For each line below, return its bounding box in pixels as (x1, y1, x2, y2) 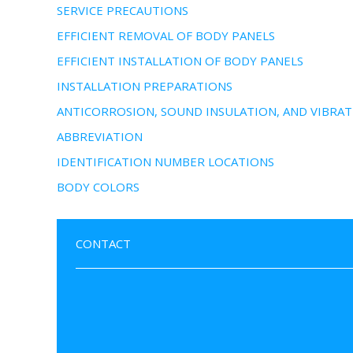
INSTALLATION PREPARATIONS (57, 78, 232, 94)
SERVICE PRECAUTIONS (57, 2, 188, 18)
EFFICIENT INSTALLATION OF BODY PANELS (57, 53, 303, 69)
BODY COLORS (57, 179, 139, 195)
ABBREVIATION (57, 128, 143, 144)
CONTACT (76, 236, 131, 251)
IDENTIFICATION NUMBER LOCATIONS (57, 154, 274, 169)
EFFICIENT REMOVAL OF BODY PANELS (57, 28, 275, 43)
